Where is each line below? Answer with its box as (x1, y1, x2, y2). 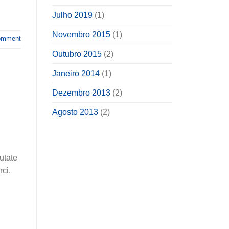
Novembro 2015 (52, 30, 110, 39)
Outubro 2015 (52, 50, 102, 59)
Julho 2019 (52, 11, 93, 20)
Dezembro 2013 (52, 88, 110, 98)
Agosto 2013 (52, 108, 98, 117)
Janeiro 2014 (52, 69, 100, 78)
